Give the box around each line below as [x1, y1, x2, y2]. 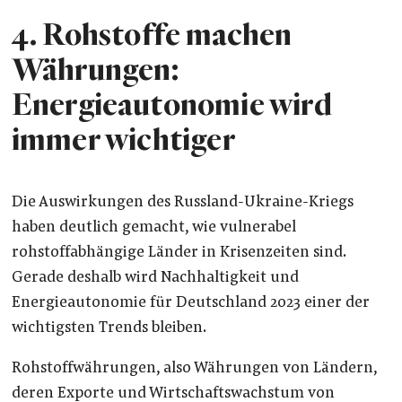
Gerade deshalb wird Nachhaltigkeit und [11, 269, 299, 286]
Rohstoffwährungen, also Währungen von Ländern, [11, 361, 377, 378]
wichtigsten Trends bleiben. [11, 319, 206, 336]
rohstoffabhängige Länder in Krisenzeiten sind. [11, 244, 345, 261]
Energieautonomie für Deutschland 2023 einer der [11, 294, 370, 311]
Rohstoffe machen [41, 18, 293, 51]
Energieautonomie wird [11, 88, 332, 121]
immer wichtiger [11, 123, 235, 156]
